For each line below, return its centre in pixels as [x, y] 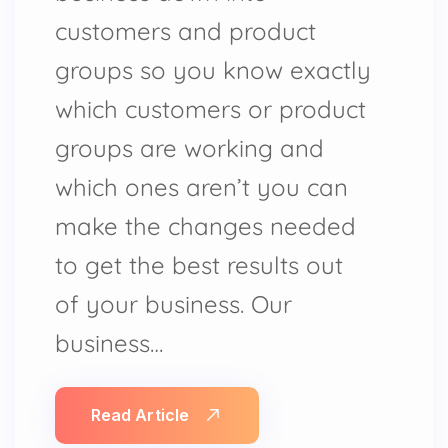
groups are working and [189, 147]
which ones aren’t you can [201, 186]
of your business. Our [173, 303]
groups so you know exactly [213, 69]
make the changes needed [205, 225]
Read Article [140, 414]
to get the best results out [199, 264]
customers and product [185, 30]
